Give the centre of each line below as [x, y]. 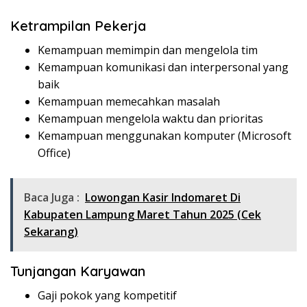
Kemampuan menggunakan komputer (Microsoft [164, 136]
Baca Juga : [52, 198]
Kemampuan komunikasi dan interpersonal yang [163, 67]
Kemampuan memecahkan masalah [129, 102]
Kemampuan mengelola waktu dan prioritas [150, 119]
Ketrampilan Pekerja [78, 26]
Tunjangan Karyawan [78, 271]
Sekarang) [51, 232]
